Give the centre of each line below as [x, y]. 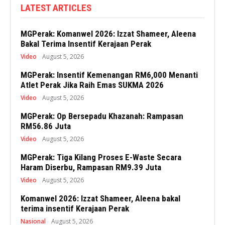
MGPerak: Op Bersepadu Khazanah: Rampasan [102, 116]
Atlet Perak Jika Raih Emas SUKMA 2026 [92, 85]
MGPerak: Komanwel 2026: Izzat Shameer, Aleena [108, 34]
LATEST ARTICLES [56, 8]
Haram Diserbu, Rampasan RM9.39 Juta [91, 167]
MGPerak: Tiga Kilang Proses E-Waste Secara [101, 157]
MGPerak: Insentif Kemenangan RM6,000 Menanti [109, 75]
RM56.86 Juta [46, 126]
